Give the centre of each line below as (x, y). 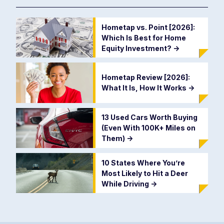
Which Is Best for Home (143, 37)
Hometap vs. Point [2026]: (148, 27)
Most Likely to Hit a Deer (144, 173)
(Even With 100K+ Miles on (148, 128)
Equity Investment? (137, 48)
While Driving (126, 183)
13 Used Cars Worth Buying (149, 117)
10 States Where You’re (143, 162)
